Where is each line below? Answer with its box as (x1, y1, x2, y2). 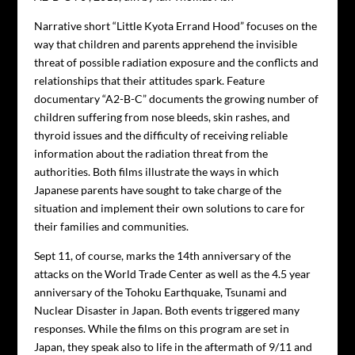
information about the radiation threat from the (33, 146, 268, 160)
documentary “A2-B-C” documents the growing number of (33, 91, 319, 105)
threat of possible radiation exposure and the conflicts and (33, 55, 319, 69)
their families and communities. (33, 219, 189, 233)
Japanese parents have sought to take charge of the (33, 182, 281, 197)
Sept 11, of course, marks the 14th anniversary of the (33, 248, 291, 262)
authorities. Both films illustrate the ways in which (33, 164, 279, 178)
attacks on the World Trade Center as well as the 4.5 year (33, 266, 311, 281)
